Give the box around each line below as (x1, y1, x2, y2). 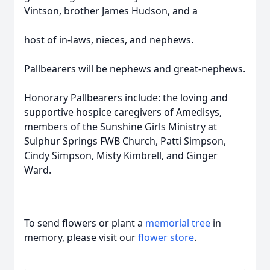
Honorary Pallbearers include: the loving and (24, 91, 228, 104)
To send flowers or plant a (24, 216, 145, 230)
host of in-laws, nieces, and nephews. (24, 33, 193, 46)
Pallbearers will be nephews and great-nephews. (24, 62, 245, 75)
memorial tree (145, 216, 210, 230)
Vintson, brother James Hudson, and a (24, 4, 198, 17)
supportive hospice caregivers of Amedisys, (24, 105, 222, 119)
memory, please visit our (24, 231, 138, 244)
